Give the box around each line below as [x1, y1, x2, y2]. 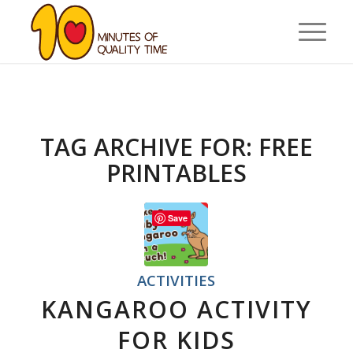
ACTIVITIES [137, 270, 216, 290]
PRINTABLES [106, 157, 247, 189]
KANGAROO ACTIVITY [40, 293, 312, 325]
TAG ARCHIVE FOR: [39, 131, 258, 163]
